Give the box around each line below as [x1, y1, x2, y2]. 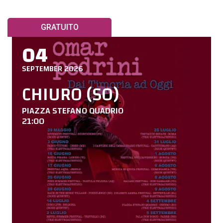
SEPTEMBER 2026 [22, 61, 83, 76]
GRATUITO [40, 22, 79, 32]
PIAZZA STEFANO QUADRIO [22, 102, 123, 119]
